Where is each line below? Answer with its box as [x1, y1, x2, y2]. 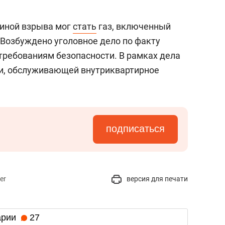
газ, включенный [96, 21, 171, 32]
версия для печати [125, 175, 188, 183]
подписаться [106, 123, 165, 134]
